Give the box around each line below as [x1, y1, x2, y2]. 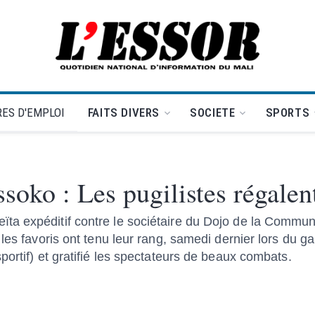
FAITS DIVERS [87, 105, 160, 120]
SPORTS [265, 105, 310, 120]
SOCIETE [190, 105, 236, 120]
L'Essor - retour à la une [156, 45, 275, 61]
